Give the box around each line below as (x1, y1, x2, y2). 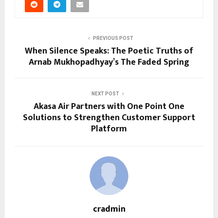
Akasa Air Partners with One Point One (34, 99, 184, 114)
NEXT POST (91, 91, 119, 96)
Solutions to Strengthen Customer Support (23, 110, 195, 125)
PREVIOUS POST (92, 35, 133, 41)
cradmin (92, 201, 126, 217)
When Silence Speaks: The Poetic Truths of (25, 43, 193, 58)
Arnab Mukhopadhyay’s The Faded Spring (29, 54, 189, 70)
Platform (91, 121, 127, 136)
